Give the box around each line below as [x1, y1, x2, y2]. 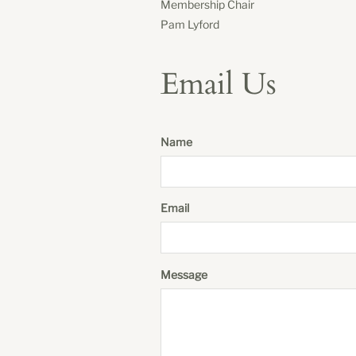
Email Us [161, 63, 277, 105]
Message [161, 267, 207, 281]
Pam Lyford [161, 17, 219, 31]
